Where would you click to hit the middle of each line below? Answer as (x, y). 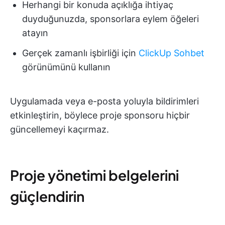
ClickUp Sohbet (172, 53)
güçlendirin (47, 196)
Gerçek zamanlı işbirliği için (80, 53)
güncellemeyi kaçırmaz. (60, 129)
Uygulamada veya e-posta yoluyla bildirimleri (104, 101)
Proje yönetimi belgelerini (94, 175)
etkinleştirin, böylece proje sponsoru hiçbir (100, 115)
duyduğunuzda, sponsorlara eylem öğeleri (110, 19)
